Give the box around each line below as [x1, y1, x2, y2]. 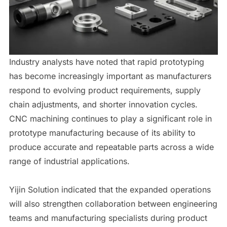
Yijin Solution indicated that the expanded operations [9, 184, 211, 195]
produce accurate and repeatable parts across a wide [9, 142, 214, 153]
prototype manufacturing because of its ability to [9, 128, 196, 138]
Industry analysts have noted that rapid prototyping [9, 57, 204, 67]
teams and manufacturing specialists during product [9, 213, 207, 223]
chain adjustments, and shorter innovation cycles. [9, 99, 198, 110]
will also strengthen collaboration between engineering [9, 199, 217, 209]
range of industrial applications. [9, 156, 130, 167]
